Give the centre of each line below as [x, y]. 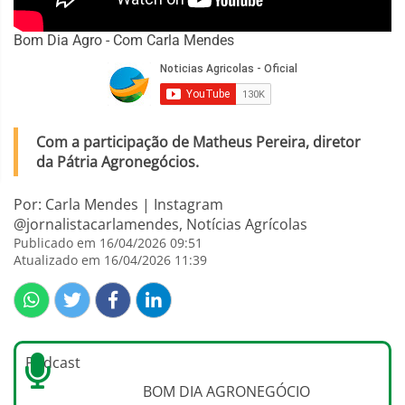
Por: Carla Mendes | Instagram [118, 205]
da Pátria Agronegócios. [118, 162]
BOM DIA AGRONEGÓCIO [226, 392]
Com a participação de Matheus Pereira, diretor [198, 142]
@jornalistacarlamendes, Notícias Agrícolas [160, 225]
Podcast [53, 363]
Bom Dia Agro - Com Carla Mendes [124, 41]
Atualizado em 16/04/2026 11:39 [110, 260]
